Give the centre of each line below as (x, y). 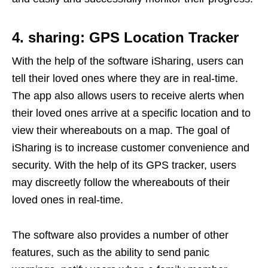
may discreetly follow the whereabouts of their (121, 182)
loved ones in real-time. (68, 200)
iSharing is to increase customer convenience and (131, 147)
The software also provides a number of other (120, 235)
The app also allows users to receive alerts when (128, 95)
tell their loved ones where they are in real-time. (125, 78)
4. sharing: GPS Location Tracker (125, 37)
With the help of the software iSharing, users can (128, 61)
